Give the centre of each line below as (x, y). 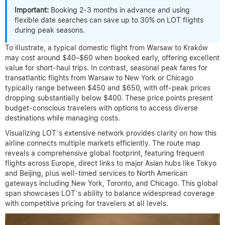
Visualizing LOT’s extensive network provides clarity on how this (111, 133)
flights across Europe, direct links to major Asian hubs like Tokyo (111, 163)
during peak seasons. (50, 30)
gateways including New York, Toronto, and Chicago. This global (111, 183)
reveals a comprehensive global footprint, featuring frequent (105, 153)
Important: (32, 10)
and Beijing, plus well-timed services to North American (96, 173)
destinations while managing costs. (63, 118)
